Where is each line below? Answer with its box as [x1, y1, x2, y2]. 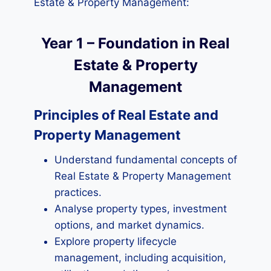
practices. [54, 186, 102, 198]
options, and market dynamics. [54, 219, 204, 231]
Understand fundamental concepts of [54, 154, 237, 166]
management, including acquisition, [54, 252, 226, 264]
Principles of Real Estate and [34, 107, 218, 123]
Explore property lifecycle [54, 235, 177, 247]
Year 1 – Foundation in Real [41, 34, 230, 52]
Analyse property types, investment [54, 203, 227, 215]
